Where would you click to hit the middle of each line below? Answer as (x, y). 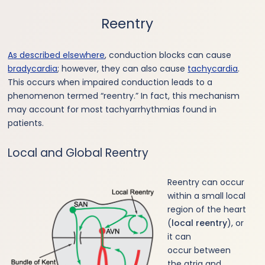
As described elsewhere (56, 55)
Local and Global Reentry (78, 153)
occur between (199, 250)
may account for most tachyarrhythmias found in (112, 109)
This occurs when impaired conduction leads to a (110, 82)
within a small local (207, 195)
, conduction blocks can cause (168, 55)
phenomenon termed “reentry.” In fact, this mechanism (124, 96)
